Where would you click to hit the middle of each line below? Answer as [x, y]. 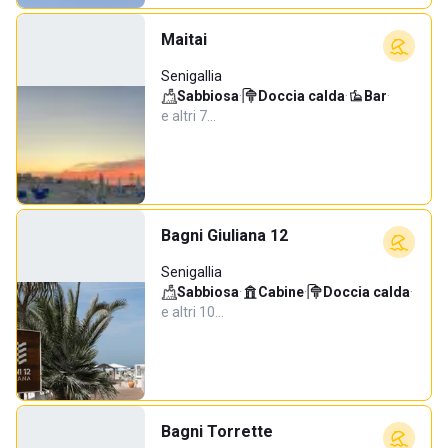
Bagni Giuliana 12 [224, 235]
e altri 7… [188, 116]
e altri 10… [192, 312]
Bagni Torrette [217, 431]
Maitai [184, 39]
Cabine [281, 292]
